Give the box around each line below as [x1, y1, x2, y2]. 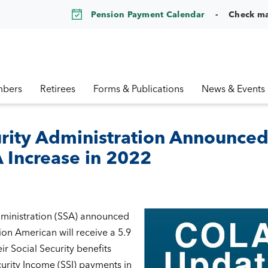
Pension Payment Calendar [91, 8, 205, 20]
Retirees [40, 83, 75, 95]
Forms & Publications [93, 83, 184, 95]
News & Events [202, 83, 265, 95]
